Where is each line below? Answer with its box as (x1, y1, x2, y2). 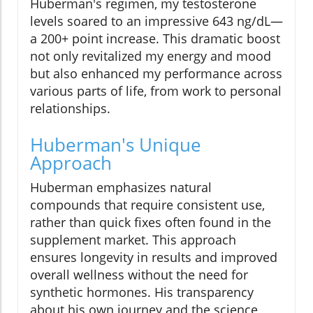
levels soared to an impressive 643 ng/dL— (30, 13, 283, 30)
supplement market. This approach (30, 231, 236, 249)
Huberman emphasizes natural (30, 179, 212, 196)
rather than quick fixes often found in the (30, 214, 271, 231)
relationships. (30, 100, 110, 117)
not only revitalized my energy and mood (30, 48, 271, 65)
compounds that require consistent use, (30, 196, 265, 214)
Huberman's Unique (30, 132, 201, 158)
